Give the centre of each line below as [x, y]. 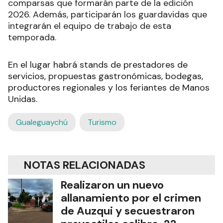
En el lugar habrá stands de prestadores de [98, 64]
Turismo [102, 122]
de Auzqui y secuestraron [128, 211]
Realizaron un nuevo [112, 185]
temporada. [32, 37]
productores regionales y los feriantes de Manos [109, 87]
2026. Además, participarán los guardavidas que [108, 14]
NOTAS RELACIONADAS [85, 165]
